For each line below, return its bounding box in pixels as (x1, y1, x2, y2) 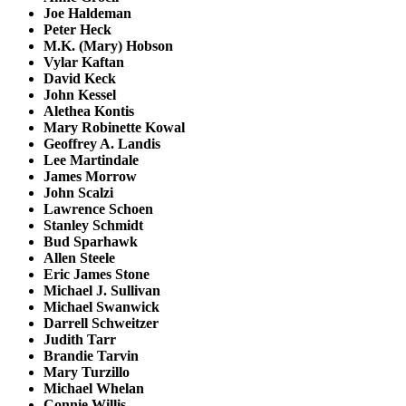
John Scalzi (43, 184, 113, 200)
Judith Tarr (43, 331, 116, 347)
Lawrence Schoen (43, 200, 153, 217)
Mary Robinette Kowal (43, 119, 185, 135)
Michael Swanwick (43, 298, 159, 314)
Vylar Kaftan (43, 53, 124, 70)
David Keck (43, 70, 116, 86)
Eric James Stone (43, 266, 150, 282)
